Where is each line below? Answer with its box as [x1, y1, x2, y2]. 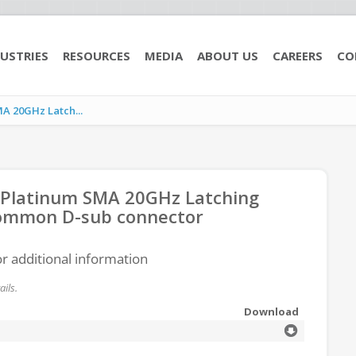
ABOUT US [197, 48, 258, 64]
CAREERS [273, 48, 323, 64]
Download [244, 304, 299, 319]
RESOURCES [63, 48, 130, 64]
